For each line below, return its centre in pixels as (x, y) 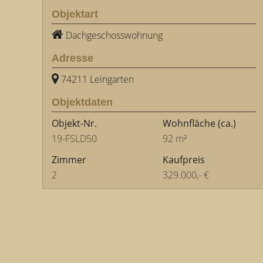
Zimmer (69, 160)
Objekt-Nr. (74, 123)
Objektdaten (82, 102)
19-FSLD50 (74, 139)
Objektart (75, 14)
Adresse (73, 58)
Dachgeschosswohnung (114, 35)
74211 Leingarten (97, 79)
